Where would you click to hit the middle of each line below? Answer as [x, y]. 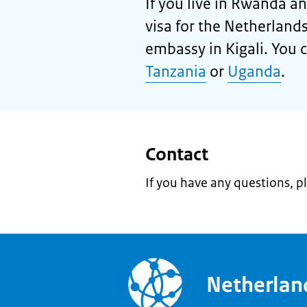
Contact [177, 154]
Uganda [254, 72]
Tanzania [176, 72]
